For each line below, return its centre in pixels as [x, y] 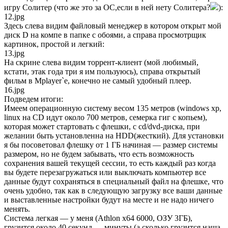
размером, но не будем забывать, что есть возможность [99, 154]
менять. [17, 209]
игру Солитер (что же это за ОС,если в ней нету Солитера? [107, 8]
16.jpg [14, 90]
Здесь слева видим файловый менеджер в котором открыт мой [113, 26]
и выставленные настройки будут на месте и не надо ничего [109, 200]
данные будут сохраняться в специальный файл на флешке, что [114, 182]
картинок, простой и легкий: [54, 44]
